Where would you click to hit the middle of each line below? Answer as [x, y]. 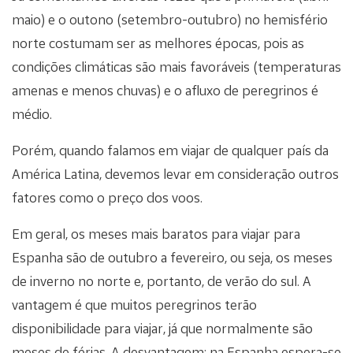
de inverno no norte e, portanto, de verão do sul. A [162, 281]
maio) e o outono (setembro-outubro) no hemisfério [170, 20]
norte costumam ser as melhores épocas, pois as [158, 43]
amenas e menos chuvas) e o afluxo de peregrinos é [165, 91]
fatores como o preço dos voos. [107, 198]
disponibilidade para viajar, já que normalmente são [162, 329]
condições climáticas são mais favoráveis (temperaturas [176, 67]
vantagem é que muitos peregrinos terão [134, 305]
